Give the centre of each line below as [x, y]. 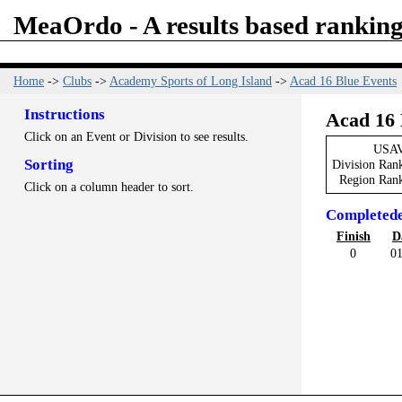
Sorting [48, 165]
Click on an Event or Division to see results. [136, 136]
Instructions [64, 114]
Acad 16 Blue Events [343, 80]
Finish [353, 236]
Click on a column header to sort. [109, 186]
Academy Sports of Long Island [191, 80]
